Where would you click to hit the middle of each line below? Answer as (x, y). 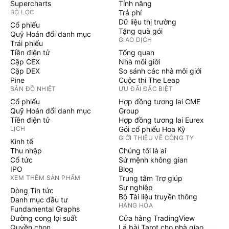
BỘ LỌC (22, 12)
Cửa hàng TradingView (157, 218)
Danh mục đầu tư (39, 200)
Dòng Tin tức (32, 190)
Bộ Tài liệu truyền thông (158, 197)
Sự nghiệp (136, 187)
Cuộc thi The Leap (149, 80)
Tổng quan (136, 52)
